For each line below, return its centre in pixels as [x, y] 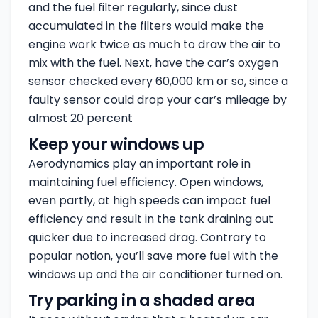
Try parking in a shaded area [142, 301]
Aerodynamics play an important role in [139, 164]
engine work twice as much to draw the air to [154, 44]
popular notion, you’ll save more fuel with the [153, 256]
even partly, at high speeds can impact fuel [149, 201]
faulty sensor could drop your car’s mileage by [158, 100]
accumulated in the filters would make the [146, 26]
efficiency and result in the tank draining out [151, 219]
